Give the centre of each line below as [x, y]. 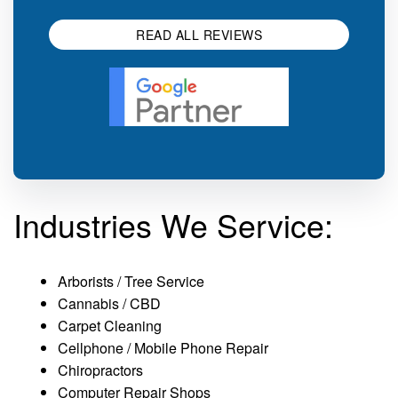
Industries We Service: [173, 225]
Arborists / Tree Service [131, 282]
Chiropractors [100, 370]
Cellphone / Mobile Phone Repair [163, 348]
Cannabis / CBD [109, 304]
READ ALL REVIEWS [199, 35]
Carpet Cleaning [110, 326]
